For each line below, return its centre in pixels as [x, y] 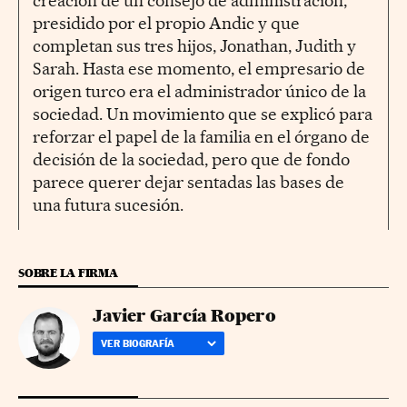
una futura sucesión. [108, 204]
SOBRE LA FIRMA [68, 273]
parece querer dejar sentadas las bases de [189, 182]
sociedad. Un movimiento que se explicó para [203, 114]
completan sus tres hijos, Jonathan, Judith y [194, 45]
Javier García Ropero [184, 315]
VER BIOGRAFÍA [138, 343]
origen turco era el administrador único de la [199, 91]
